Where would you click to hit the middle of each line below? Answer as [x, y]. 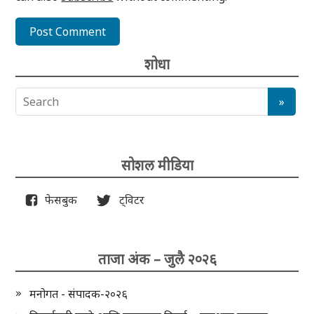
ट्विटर [128, 200]
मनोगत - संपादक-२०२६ [79, 294]
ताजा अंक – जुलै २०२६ [157, 259]
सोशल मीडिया [157, 165]
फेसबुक [59, 200]
